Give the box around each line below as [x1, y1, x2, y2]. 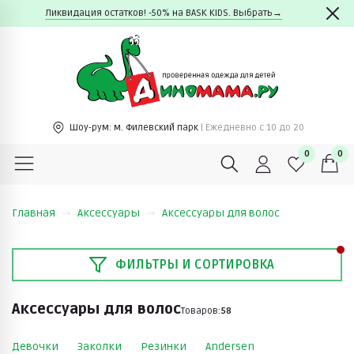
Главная [12, 205, 55, 220]
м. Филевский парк [113, 121, 201, 134]
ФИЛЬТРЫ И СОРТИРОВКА [115, 256, 274, 273]
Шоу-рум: [69, 121, 111, 134]
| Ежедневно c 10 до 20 [200, 121, 304, 134]
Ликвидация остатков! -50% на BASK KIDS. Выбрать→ [44, 7, 282, 19]
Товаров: [181, 304, 220, 317]
